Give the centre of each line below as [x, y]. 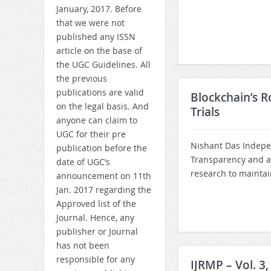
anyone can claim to [96, 120]
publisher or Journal [97, 232]
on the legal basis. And [102, 106]
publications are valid [100, 93]
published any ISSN [96, 37]
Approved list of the [96, 204]
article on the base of [99, 51]
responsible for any [95, 260]
